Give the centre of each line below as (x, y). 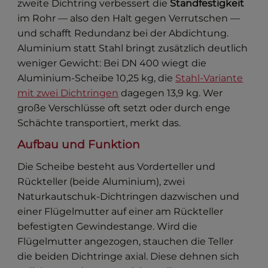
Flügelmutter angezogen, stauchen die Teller (126, 241)
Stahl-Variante (209, 78)
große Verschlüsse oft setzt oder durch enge (124, 108)
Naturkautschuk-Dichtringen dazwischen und (129, 196)
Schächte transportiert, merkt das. (99, 123)
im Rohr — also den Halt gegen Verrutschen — (129, 18)
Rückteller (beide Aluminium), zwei (101, 181)
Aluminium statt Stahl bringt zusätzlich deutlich (133, 48)
